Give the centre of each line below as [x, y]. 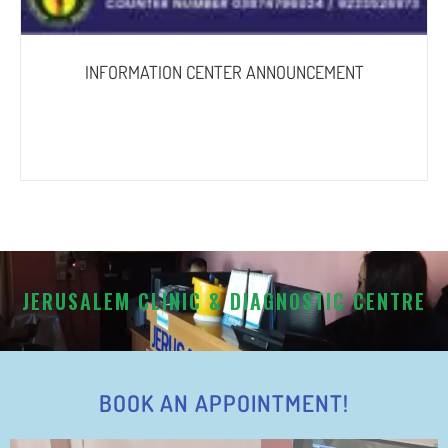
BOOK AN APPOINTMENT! [224, 403]
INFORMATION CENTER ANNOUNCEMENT [224, 72]
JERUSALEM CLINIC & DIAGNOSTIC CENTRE [224, 301]
